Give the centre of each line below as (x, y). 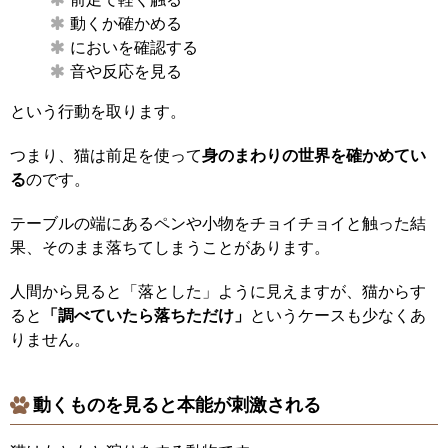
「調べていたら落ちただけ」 (146, 316)
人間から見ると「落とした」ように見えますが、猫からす (218, 292)
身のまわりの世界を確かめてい (314, 156)
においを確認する (134, 48)
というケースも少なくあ (338, 316)
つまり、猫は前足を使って (106, 156)
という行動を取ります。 (98, 112)
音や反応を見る (126, 72)
